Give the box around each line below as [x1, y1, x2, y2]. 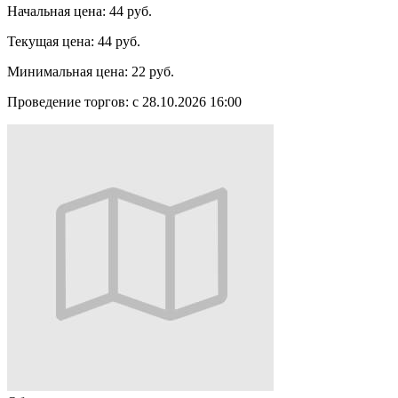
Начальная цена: [7, 4, 106, 20]
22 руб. [131, 64, 174, 80]
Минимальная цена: [7, 64, 128, 80]
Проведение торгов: [7, 94, 129, 110]
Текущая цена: [7, 34, 94, 50]
